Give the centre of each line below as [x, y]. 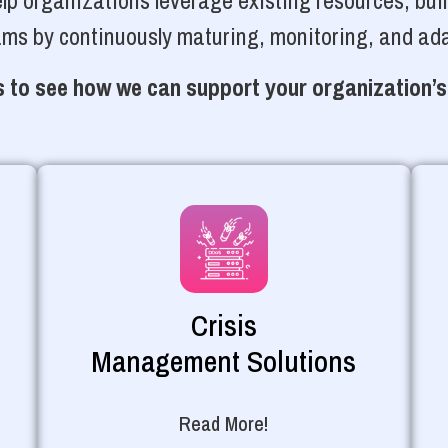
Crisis [223, 324]
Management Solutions [224, 360]
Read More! [224, 423]
